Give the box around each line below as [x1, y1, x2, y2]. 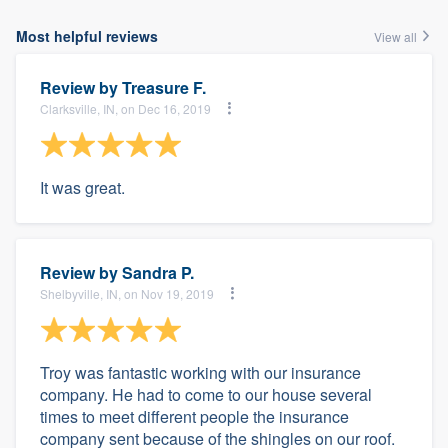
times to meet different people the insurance [40, 405, 349, 428]
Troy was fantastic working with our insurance [40, 361, 361, 384]
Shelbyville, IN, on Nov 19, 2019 [40, 284, 214, 302]
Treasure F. [122, 76, 206, 99]
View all [374, 28, 420, 45]
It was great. [40, 176, 125, 199]
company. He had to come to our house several [40, 383, 372, 406]
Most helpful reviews [16, 26, 158, 46]
